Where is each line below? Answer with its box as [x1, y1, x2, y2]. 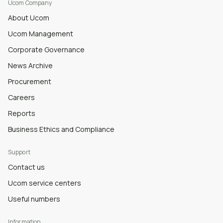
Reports [8, 109, 35, 118]
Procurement [8, 77, 51, 87]
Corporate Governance [8, 45, 85, 55]
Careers [8, 93, 35, 103]
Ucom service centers [8, 178, 81, 188]
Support [8, 148, 30, 157]
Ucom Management [8, 29, 73, 39]
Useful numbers [8, 194, 60, 204]
